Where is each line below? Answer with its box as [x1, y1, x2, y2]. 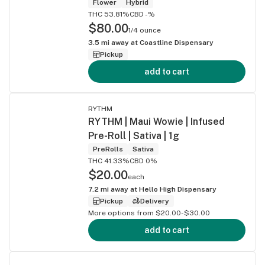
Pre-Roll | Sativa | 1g [88, 130, 179, 141]
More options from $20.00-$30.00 [88, 208, 210, 217]
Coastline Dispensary [140, 38, 214, 47]
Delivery [140, 196, 169, 205]
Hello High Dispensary [139, 185, 216, 193]
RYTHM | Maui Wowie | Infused [88, 115, 225, 127]
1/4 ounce [128, 25, 161, 34]
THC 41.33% [88, 156, 130, 165]
